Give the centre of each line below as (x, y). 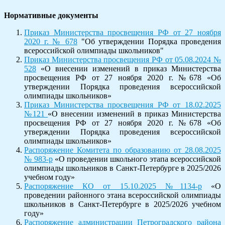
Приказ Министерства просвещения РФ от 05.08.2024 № (123, 59)
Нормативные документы (51, 15)
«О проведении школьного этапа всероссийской (137, 159)
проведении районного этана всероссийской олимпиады (123, 195)
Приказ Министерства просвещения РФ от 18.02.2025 (123, 104)
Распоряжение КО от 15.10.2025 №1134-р (113, 186)
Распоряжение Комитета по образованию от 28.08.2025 (123, 150)
